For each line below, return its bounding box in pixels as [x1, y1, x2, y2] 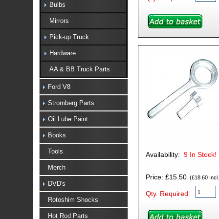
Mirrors [49, 17, 69, 24]
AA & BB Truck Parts [49, 65, 110, 73]
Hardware [49, 49, 76, 57]
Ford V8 [47, 83, 70, 90]
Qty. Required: [145, 189, 190, 197]
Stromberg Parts [47, 99, 94, 107]
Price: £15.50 [145, 173, 187, 181]
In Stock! [189, 150, 217, 158]
